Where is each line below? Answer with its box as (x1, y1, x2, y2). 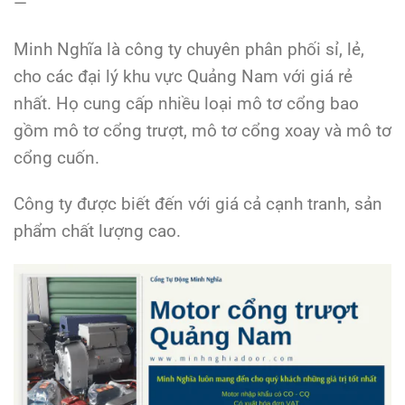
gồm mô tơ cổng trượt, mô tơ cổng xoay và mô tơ (14, 120, 391, 142)
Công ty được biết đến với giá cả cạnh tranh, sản (14, 193, 382, 214)
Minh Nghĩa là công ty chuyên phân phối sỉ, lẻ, (14, 39, 364, 61)
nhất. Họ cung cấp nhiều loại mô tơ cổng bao (14, 93, 359, 115)
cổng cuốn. (14, 147, 99, 169)
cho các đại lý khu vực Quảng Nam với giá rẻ (14, 66, 353, 88)
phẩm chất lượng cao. (14, 220, 181, 241)
